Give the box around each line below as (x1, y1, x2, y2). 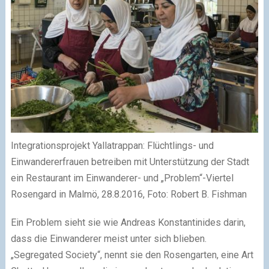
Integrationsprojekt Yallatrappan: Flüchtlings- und (10, 139, 214, 151)
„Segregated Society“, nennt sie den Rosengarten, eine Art (10, 249, 253, 261)
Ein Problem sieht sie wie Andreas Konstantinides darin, (10, 216, 246, 228)
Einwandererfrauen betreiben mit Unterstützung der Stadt (10, 156, 249, 168)
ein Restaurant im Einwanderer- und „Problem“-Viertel (10, 172, 234, 184)
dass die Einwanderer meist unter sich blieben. (10, 232, 207, 244)
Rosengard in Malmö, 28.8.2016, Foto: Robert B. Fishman (10, 188, 247, 200)
